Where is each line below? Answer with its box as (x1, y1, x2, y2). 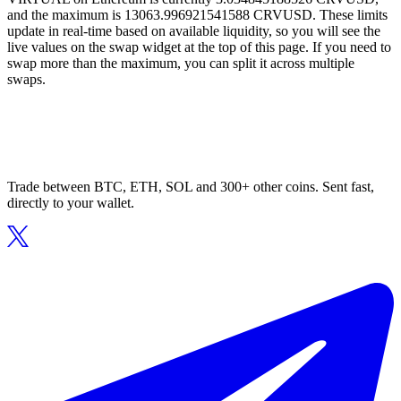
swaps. (7, 72, 46, 88)
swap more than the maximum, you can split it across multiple (7, 55, 354, 72)
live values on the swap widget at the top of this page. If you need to (7, 39, 391, 55)
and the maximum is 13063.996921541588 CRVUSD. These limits (7, 7, 388, 23)
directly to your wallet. (7, 195, 134, 211)
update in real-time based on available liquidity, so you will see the (7, 23, 380, 39)
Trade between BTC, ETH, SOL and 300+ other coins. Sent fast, (7, 179, 374, 195)
